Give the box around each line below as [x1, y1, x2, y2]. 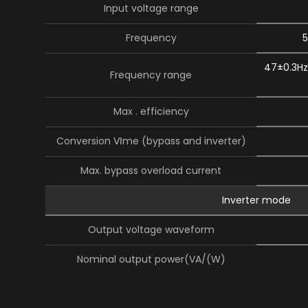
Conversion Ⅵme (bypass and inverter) [56, 134, 246, 148]
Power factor [120, 282, 182, 296]
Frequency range [110, 68, 192, 82]
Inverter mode [222, 193, 291, 207]
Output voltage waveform [87, 223, 214, 236]
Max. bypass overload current [80, 164, 222, 177]
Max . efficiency [113, 104, 189, 118]
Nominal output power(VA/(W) [76, 252, 225, 266]
